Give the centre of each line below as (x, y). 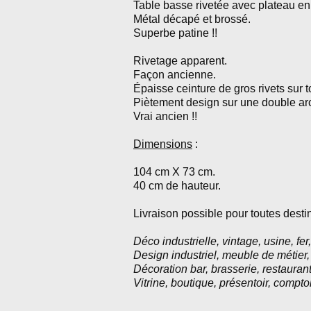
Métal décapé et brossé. (192, 19)
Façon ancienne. (175, 75)
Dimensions (163, 144)
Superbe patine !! (175, 33)
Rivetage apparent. (180, 61)
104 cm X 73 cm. (174, 172)
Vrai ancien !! (165, 116)
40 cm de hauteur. (177, 186)
